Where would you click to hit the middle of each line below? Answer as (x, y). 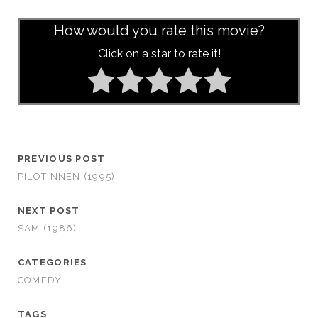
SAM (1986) (47, 229)
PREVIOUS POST (61, 159)
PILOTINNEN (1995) (66, 177)
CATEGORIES (52, 263)
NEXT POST (49, 211)
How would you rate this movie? (159, 31)
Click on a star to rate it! (159, 54)
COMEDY (40, 280)
